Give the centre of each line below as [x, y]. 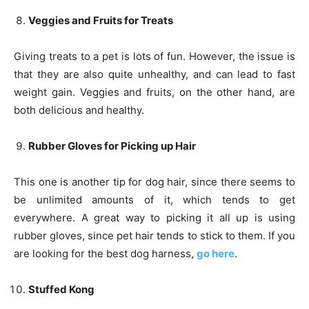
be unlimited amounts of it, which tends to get [154, 199]
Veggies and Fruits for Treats [101, 20]
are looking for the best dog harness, [105, 253]
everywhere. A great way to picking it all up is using [154, 217]
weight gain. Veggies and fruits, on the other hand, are [154, 92]
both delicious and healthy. [79, 110]
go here [216, 253]
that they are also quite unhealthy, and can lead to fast [154, 74]
